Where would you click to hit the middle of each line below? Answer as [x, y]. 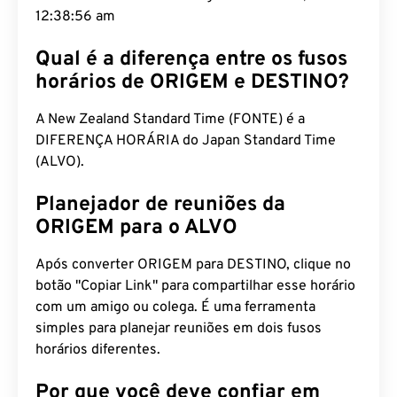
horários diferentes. [98, 350]
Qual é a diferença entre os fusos [191, 60]
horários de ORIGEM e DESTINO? [192, 83]
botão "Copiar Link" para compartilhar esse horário [195, 286]
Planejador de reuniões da [160, 205]
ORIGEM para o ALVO [136, 228]
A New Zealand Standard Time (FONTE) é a [170, 120]
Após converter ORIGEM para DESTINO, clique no [193, 265]
